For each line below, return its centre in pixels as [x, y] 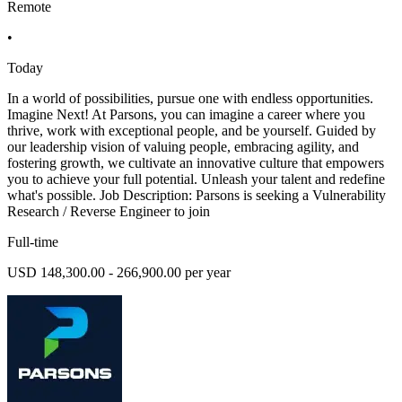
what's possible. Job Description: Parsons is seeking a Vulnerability [197, 196]
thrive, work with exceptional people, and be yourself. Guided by [192, 131]
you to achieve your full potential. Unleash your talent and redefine [196, 179]
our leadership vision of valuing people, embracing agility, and [183, 147]
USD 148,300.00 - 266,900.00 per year [119, 273]
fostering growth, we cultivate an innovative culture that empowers [196, 163]
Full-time [33, 242]
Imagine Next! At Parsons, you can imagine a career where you [186, 115]
